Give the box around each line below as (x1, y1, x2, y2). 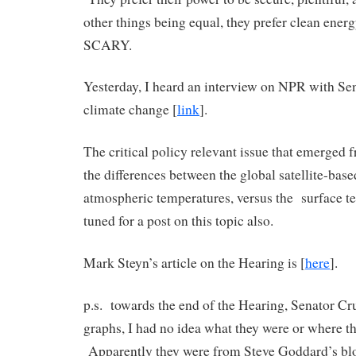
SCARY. (83, 35, 132, 54)
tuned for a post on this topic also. (83, 211, 273, 230)
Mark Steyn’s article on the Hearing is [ (83, 253, 305, 272)
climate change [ (83, 100, 177, 119)
